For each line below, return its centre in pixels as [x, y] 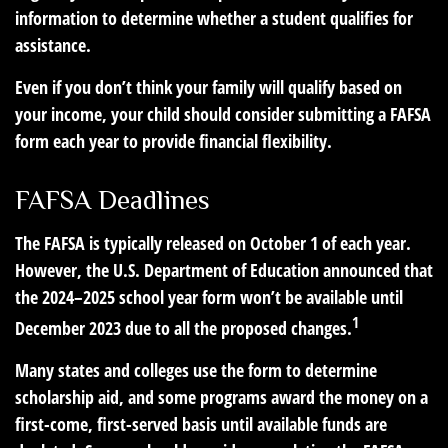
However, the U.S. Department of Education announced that [224, 270]
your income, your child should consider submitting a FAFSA [223, 114]
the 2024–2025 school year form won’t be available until [209, 297]
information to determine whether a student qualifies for [214, 18]
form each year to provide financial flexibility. [173, 141]
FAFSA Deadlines [112, 200]
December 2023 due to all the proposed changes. [183, 328]
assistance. [53, 45]
